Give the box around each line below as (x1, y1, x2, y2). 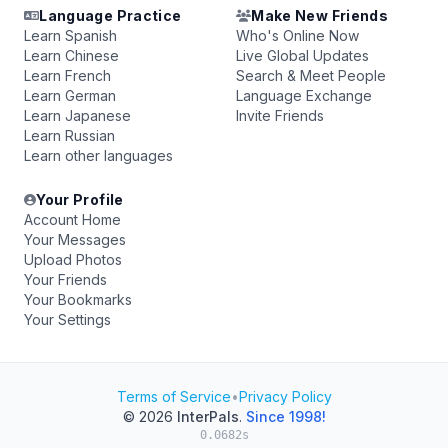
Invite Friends (236, 107, 324, 124)
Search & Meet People (236, 67, 386, 84)
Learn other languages (24, 147, 173, 164)
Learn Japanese (24, 107, 131, 124)
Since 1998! (245, 408, 326, 425)
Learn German (24, 87, 116, 104)
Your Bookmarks (24, 291, 132, 308)
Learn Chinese (24, 47, 119, 64)
